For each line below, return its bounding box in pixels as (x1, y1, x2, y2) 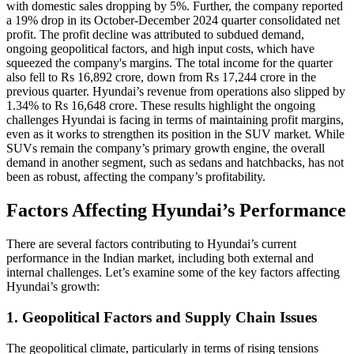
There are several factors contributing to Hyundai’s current (6, 237, 296, 251)
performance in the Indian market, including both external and (6, 251, 314, 265)
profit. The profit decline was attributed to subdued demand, (6, 28, 304, 42)
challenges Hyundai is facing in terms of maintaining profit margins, (6, 113, 344, 127)
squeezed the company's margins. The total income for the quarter (6, 56, 333, 70)
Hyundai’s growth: (6, 280, 100, 294)
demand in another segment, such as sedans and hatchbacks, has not (6, 156, 344, 170)
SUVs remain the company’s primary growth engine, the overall (6, 141, 325, 156)
